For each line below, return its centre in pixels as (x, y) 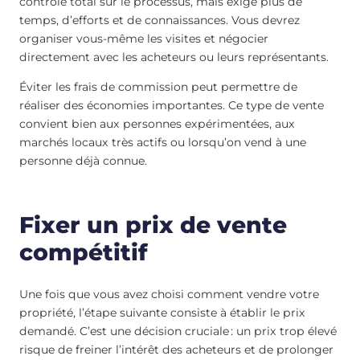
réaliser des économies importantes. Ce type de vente (172, 106)
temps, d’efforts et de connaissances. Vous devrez (160, 20)
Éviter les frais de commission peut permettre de (158, 87)
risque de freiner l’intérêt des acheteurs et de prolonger (176, 349)
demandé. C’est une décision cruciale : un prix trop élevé (178, 331)
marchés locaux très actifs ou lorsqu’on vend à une (163, 143)
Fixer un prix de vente (153, 225)
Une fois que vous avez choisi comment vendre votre (169, 294)
